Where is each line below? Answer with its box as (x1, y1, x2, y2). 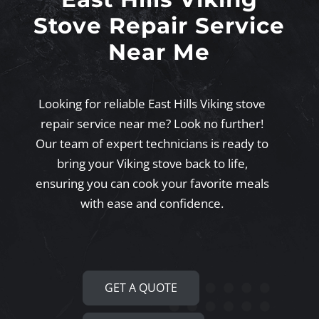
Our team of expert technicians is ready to (36, 135, 269, 152)
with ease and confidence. (80, 195, 224, 212)
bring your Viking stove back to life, (56, 155, 248, 172)
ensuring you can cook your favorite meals (35, 175, 269, 192)
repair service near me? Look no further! (41, 115, 264, 132)
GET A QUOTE (105, 280, 178, 296)
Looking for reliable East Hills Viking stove (38, 95, 266, 113)
